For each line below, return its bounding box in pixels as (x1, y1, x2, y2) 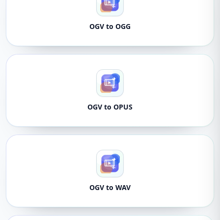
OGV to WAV (89, 183, 131, 192)
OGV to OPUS (87, 102, 133, 111)
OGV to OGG (89, 22, 131, 31)
